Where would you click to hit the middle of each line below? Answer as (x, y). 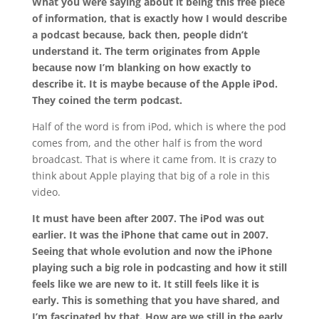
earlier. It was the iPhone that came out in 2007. (150, 235)
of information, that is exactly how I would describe (159, 19)
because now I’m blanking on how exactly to (141, 68)
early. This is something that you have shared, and (156, 300)
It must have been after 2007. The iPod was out (148, 219)
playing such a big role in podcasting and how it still (159, 268)
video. (46, 192)
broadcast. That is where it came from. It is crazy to (154, 159)
